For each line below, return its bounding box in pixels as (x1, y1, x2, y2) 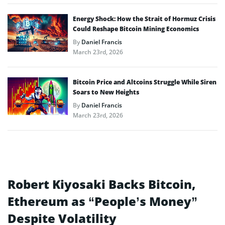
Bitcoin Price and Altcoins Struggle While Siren (73, 77, 216, 86)
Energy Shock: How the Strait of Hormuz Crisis (73, 14, 215, 23)
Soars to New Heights (73, 87, 139, 96)
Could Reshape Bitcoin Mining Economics (73, 24, 199, 33)
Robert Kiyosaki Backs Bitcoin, (8, 175, 195, 192)
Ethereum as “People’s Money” (8, 192, 197, 209)
